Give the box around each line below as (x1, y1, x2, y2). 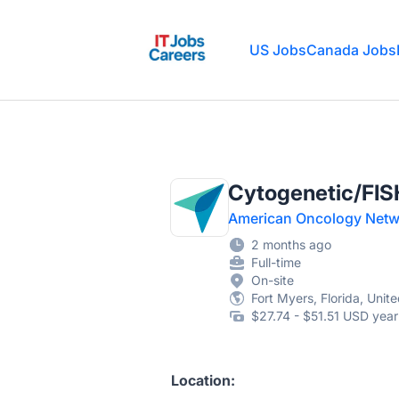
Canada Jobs (306, 41, 396, 59)
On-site (251, 273, 294, 288)
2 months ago (251, 237, 331, 252)
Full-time (251, 255, 301, 270)
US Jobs (249, 41, 306, 59)
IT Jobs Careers (142, 15, 247, 33)
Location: (171, 371, 235, 389)
